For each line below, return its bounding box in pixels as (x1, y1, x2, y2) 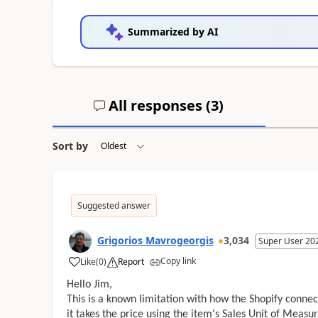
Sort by (52, 138, 88, 153)
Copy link (160, 254, 196, 267)
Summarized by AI (127, 24, 218, 38)
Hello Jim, (66, 278, 112, 290)
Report (117, 255, 144, 268)
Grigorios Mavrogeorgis (97, 233, 214, 247)
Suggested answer (77, 199, 150, 212)
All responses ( (105, 95, 212, 115)
